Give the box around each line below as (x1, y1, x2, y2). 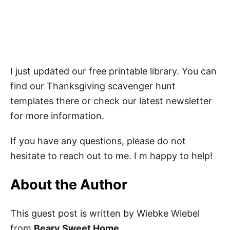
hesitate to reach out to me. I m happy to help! (10, 150, 213, 162)
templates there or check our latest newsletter (10, 95, 212, 107)
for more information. (10, 110, 104, 122)
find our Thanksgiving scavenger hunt (10, 81, 176, 92)
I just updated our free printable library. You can (10, 66, 217, 77)
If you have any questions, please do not (10, 136, 186, 147)
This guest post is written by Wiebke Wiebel (10, 208, 200, 219)
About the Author (10, 176, 127, 194)
